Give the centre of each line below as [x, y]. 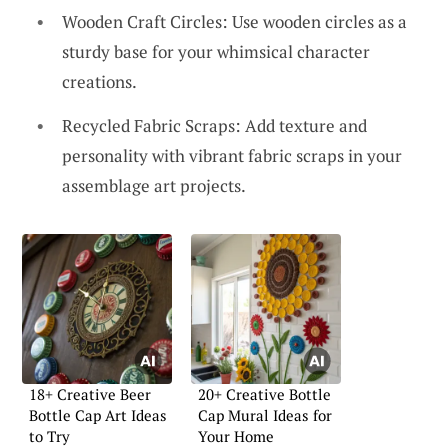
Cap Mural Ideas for [265, 414]
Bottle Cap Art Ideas [98, 414]
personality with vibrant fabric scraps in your [232, 155]
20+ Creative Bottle [264, 393]
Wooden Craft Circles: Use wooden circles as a [234, 22]
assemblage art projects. [154, 185]
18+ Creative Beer [90, 393]
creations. [99, 82]
